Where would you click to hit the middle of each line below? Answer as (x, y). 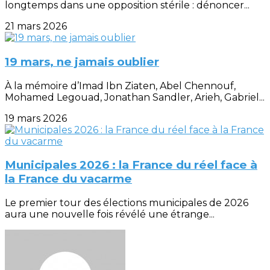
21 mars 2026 (36, 27)
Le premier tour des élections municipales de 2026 (127, 203)
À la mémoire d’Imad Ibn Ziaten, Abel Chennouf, (120, 86)
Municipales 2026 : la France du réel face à (131, 165)
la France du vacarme (68, 179)
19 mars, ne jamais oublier (82, 62)
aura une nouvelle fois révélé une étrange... (110, 215)
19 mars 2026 (36, 118)
